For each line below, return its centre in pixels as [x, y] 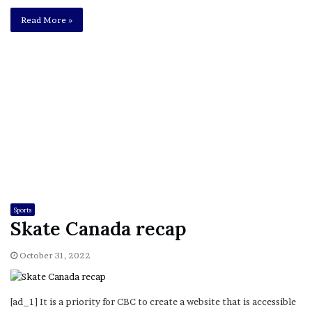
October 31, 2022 [55, 256]
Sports [23, 210]
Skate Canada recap [99, 229]
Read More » [47, 19]
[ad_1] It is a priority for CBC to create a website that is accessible [153, 302]
